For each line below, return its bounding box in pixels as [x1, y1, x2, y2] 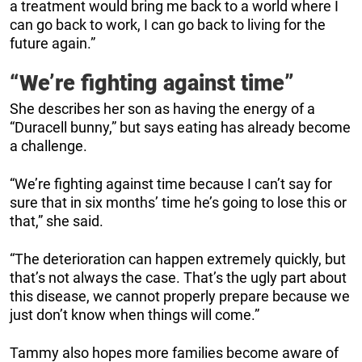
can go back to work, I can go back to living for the [10, 15, 326, 33]
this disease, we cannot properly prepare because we [10, 287, 350, 305]
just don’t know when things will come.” [10, 305, 259, 323]
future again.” [10, 34, 95, 52]
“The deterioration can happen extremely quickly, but [10, 250, 346, 267]
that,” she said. [10, 212, 103, 229]
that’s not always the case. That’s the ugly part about [10, 268, 347, 286]
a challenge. [10, 137, 87, 154]
